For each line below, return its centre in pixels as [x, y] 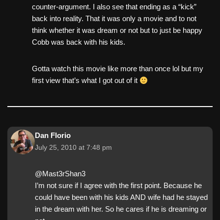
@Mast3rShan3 [60, 174]
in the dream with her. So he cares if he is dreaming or [121, 209]
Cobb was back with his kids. [79, 42]
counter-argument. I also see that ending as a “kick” [114, 7]
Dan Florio [53, 136]
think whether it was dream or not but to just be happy [117, 30]
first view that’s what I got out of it [86, 81]
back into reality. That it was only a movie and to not [114, 19]
